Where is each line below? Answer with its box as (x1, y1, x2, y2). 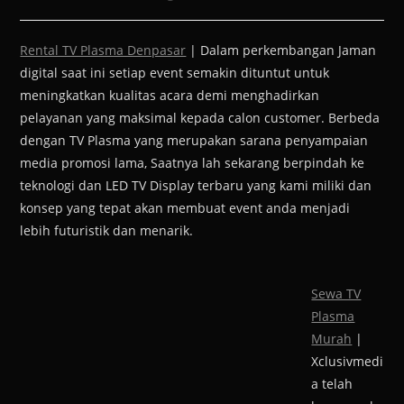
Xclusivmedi (311, 352, 384, 370)
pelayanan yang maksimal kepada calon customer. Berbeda (20, 108, 381, 126)
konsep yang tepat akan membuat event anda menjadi (20, 198, 351, 216)
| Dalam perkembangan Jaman (186, 41, 377, 59)
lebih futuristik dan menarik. (20, 221, 194, 239)
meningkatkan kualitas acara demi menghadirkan (20, 86, 320, 104)
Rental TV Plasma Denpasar (20, 41, 187, 59)
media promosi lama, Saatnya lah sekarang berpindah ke (20, 153, 365, 171)
